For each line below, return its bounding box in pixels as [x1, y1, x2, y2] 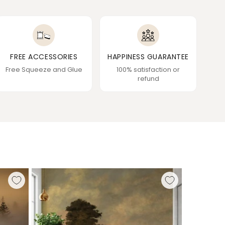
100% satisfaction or [117, 65, 180, 75]
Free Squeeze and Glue [5, 65, 82, 75]
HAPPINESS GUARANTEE [107, 52, 189, 62]
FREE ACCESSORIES [10, 52, 78, 62]
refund [137, 74, 159, 84]
